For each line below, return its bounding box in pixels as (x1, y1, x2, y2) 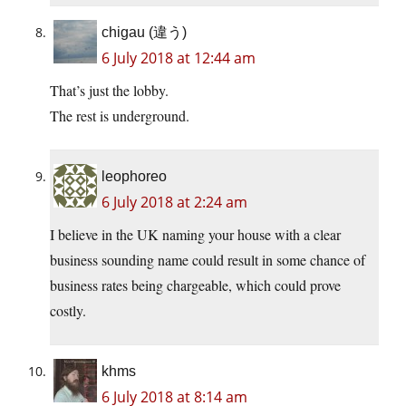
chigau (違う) (101, 24, 187, 40)
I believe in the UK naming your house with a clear (50, 224, 341, 244)
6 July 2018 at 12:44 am (101, 47, 256, 68)
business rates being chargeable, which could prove (50, 275, 341, 295)
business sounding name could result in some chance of (50, 249, 365, 269)
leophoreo (101, 168, 167, 184)
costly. (50, 300, 86, 320)
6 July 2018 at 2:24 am (101, 191, 247, 212)
